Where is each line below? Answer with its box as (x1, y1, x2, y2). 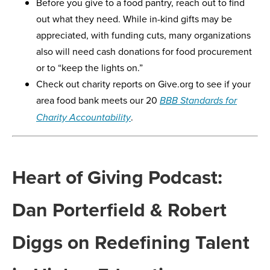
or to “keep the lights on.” (36, 61, 143, 75)
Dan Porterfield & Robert (12, 195, 227, 224)
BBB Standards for (160, 95, 237, 107)
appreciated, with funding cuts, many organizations (36, 28, 251, 42)
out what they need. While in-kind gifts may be (36, 12, 232, 26)
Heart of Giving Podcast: (12, 163, 222, 192)
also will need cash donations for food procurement (36, 45, 252, 58)
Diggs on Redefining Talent (12, 228, 250, 257)
